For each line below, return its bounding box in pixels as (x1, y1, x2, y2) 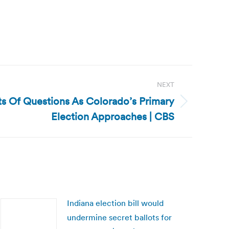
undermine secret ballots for (67, 212, 172, 222)
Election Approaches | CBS (51, 110, 174, 123)
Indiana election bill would (67, 198, 164, 208)
